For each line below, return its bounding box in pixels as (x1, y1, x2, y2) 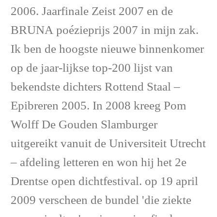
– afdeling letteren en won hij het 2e (11, 155, 186, 170)
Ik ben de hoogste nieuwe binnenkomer (11, 42, 204, 57)
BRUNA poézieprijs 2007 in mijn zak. (11, 23, 199, 38)
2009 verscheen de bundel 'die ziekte (11, 193, 191, 208)
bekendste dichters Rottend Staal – (11, 79, 180, 95)
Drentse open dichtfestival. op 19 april (11, 174, 198, 189)
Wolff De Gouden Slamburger (11, 117, 157, 133)
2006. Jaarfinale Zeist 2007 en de (11, 4, 173, 19)
